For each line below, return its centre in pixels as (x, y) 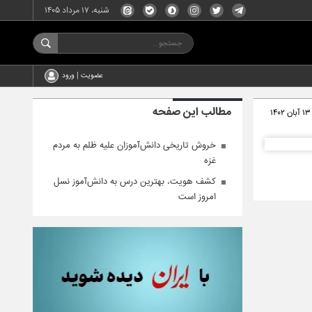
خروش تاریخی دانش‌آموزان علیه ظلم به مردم (134, 146)
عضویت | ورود (83, 76)
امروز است (197, 197)
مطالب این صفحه (192, 112)
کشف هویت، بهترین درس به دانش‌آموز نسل (134, 182)
